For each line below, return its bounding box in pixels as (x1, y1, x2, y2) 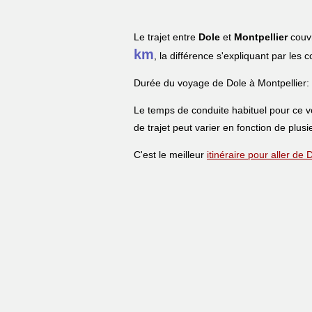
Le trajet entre (134, 31, 198, 42)
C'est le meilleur (134, 148, 207, 160)
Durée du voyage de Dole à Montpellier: (134, 77, 309, 88)
